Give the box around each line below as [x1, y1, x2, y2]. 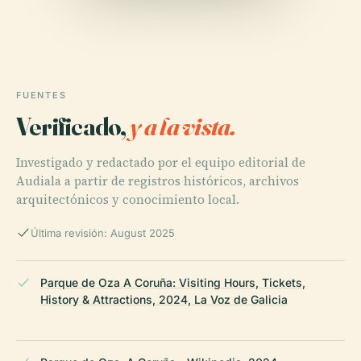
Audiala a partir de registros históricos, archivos [16, 172, 299, 190]
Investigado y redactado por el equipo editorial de [16, 154, 305, 172]
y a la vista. [129, 110, 236, 143]
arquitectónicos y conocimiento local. [16, 191, 239, 209]
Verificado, [16, 110, 130, 143]
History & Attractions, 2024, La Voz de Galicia [40, 293, 288, 307]
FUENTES [16, 89, 67, 102]
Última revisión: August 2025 [31, 226, 175, 240]
